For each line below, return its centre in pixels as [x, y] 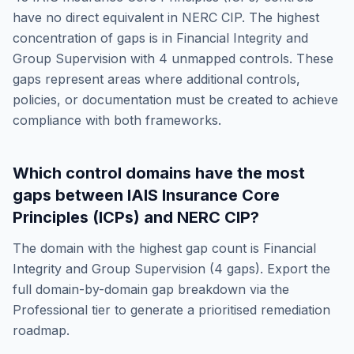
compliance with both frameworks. [117, 120]
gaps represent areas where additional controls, [156, 79]
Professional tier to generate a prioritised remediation [171, 310]
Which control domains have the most [159, 173]
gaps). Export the [279, 269]
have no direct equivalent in [95, 17]
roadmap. [41, 330]
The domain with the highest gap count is [138, 248]
